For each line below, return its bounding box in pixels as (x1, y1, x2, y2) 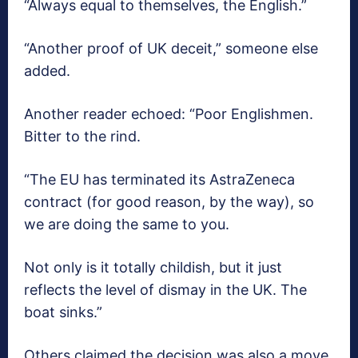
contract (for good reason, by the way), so (24, 193, 314, 210)
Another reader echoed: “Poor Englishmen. (24, 105, 313, 122)
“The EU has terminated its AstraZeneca (24, 170, 295, 188)
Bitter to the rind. (24, 127, 141, 145)
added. (24, 62, 70, 79)
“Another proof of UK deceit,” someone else (24, 39, 318, 57)
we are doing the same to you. (24, 215, 229, 233)
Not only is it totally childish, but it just (24, 258, 282, 276)
